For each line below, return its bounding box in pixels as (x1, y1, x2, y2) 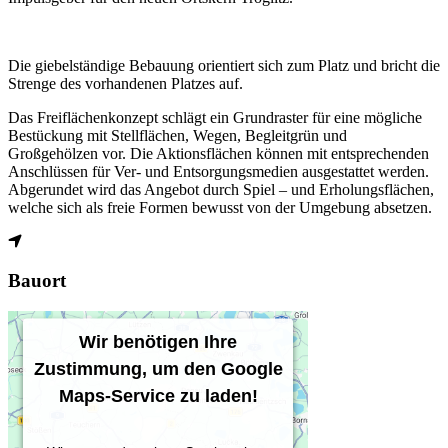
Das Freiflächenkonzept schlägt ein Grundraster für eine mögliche (8, 109, 422, 127)
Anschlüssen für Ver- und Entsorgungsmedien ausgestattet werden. (8, 163, 429, 181)
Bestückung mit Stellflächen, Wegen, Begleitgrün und (8, 127, 347, 145)
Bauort (8, 270, 66, 292)
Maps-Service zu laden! (58, 385, 258, 406)
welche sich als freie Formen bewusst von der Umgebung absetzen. (8, 199, 432, 217)
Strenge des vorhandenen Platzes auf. (8, 75, 243, 93)
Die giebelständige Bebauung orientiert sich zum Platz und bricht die (8, 57, 440, 75)
